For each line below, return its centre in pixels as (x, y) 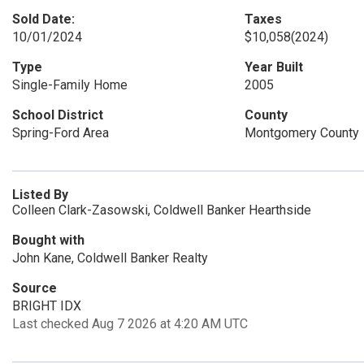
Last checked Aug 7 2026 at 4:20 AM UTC (130, 324)
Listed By (40, 195)
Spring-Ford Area (61, 133)
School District (58, 115)
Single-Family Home (70, 85)
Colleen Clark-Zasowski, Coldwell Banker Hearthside (162, 210)
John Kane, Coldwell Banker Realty (110, 258)
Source (35, 288)
